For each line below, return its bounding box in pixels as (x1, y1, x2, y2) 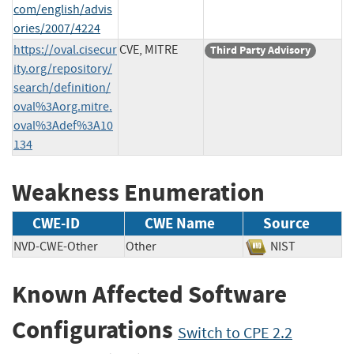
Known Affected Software (12, 278, 287, 311)
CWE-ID (32, 213, 80, 234)
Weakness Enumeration (12, 175, 265, 209)
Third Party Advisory (210, 42, 311, 58)
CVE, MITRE (119, 41, 178, 58)
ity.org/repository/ (13, 60, 112, 77)
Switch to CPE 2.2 (178, 323, 292, 344)
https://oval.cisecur (13, 41, 117, 58)
